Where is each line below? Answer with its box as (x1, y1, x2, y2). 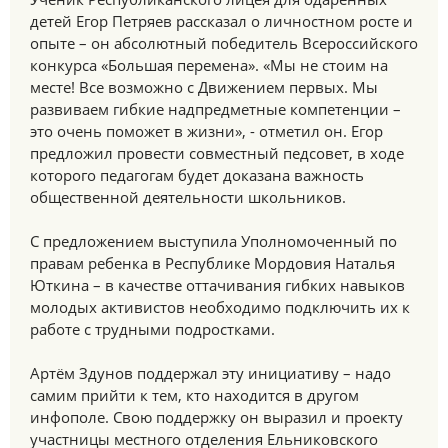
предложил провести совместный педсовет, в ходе (30, 143, 404, 163)
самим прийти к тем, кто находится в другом (30, 385, 359, 405)
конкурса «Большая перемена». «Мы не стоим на (30, 55, 388, 75)
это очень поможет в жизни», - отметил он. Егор (30, 121, 383, 141)
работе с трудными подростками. (30, 319, 275, 339)
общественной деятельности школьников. (30, 187, 346, 207)
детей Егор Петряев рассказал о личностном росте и (30, 11, 413, 31)
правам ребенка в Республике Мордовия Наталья (30, 253, 395, 273)
